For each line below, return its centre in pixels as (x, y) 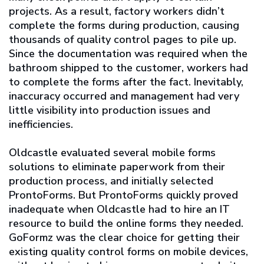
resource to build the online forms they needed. (126, 223)
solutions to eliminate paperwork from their (117, 166)
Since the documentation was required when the (128, 54)
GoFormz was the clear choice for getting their (124, 237)
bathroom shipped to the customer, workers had (128, 68)
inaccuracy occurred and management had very (124, 96)
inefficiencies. (41, 125)
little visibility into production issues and (110, 110)
